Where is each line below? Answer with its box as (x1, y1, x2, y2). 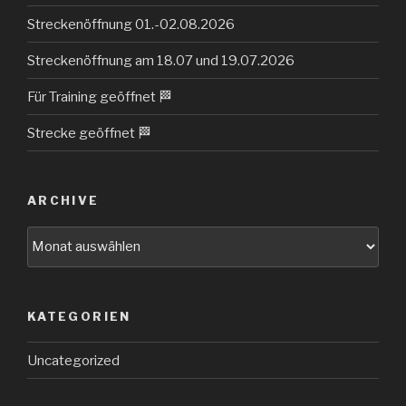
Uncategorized (27, 352, 120, 369)
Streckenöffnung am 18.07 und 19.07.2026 (27, 52, 295, 69)
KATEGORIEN (27, 308, 131, 324)
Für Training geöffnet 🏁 (27, 88, 172, 105)
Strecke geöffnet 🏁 (27, 124, 151, 141)
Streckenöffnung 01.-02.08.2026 (27, 15, 235, 33)
